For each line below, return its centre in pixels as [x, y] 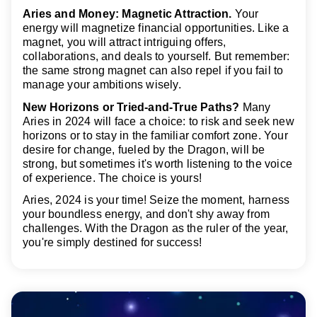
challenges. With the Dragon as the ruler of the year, [156, 228]
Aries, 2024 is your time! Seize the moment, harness [156, 200]
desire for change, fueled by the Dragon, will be [144, 149]
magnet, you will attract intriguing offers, [125, 42]
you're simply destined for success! [112, 242]
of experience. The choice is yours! [112, 178]
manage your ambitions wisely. [102, 85]
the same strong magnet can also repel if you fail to [153, 71]
